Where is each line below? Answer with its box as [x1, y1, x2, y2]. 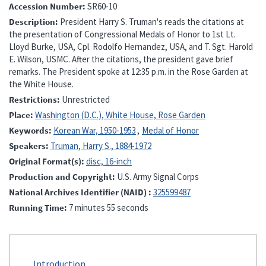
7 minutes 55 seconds [69, 201, 148, 213]
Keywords [9, 124, 49, 136]
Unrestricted [62, 93, 110, 105]
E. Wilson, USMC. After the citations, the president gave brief [9, 53, 233, 65]
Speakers [9, 140, 46, 151]
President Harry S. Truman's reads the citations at [60, 15, 244, 27]
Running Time [9, 201, 64, 213]
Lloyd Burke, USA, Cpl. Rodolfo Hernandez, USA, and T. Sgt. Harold [9, 40, 253, 52]
